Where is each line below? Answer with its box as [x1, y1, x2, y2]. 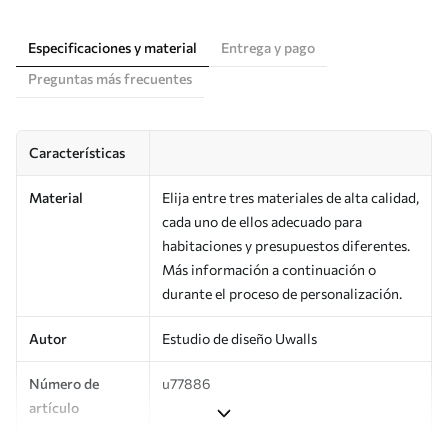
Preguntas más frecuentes [28, 69, 192, 87]
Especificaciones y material [28, 38, 197, 56]
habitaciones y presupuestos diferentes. [162, 236, 410, 254]
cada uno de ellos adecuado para [162, 212, 362, 230]
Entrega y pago [221, 38, 315, 56]
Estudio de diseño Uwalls [162, 329, 317, 347]
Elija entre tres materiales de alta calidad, [162, 188, 419, 206]
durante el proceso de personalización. [162, 284, 402, 302]
